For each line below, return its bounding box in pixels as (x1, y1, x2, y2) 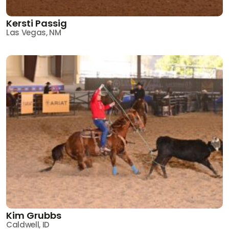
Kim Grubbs (6, 209, 61, 222)
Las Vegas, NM (6, 27, 61, 38)
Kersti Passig (6, 16, 67, 30)
